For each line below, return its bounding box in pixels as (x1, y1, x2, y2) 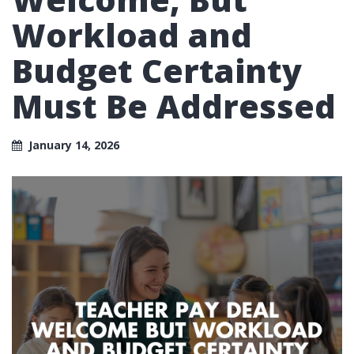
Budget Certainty (12, 48, 302, 92)
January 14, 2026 (28, 137, 119, 153)
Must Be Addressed (12, 84, 336, 128)
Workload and (12, 13, 252, 57)
